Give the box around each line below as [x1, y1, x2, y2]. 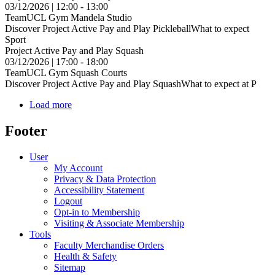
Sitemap [54, 261, 85, 273]
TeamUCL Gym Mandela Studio [5, 12, 132, 23]
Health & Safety [54, 250, 117, 261]
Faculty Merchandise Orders [54, 239, 164, 250]
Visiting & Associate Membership [54, 217, 184, 228]
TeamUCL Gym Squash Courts [5, 68, 127, 79]
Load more [29, 99, 72, 110]
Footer [5, 122, 47, 139]
